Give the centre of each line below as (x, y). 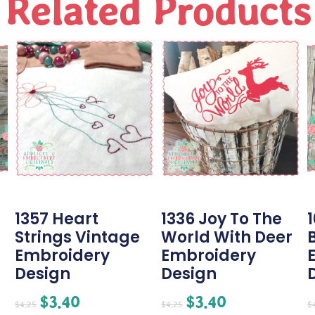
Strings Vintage (78, 238)
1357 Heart (57, 219)
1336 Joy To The (221, 219)
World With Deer (227, 238)
